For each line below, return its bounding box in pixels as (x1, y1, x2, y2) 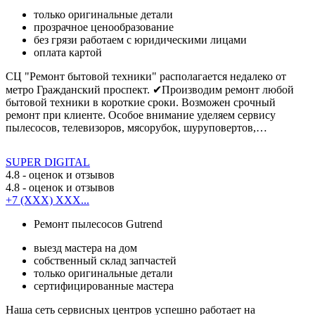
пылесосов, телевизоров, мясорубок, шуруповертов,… (6, 121, 267, 134)
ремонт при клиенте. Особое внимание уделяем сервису (6, 108, 276, 121)
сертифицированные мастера (34, 279, 174, 292)
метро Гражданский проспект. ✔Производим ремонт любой (6, 83, 294, 96)
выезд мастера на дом (34, 241, 137, 254)
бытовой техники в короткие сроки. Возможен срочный (6, 96, 276, 108)
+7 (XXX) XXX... (6, 193, 89, 206)
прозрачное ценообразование (34, 20, 174, 33)
